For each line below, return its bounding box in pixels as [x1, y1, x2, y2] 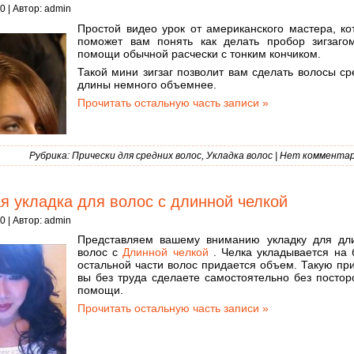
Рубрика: [29, 149, 72, 161]
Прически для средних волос [72, 149, 201, 161]
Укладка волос [206, 149, 273, 161]
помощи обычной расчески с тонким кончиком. [77, 47, 321, 60]
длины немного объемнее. [77, 77, 217, 91]
